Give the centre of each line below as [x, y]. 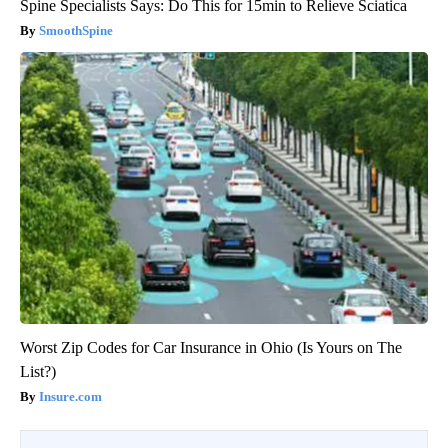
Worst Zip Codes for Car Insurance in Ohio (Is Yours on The [211, 348]
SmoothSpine [76, 31]
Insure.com [70, 397]
